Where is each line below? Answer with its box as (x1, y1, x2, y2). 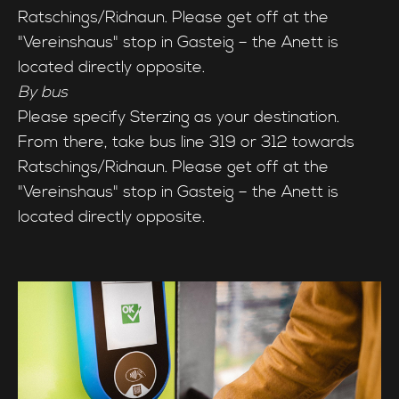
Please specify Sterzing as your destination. (18, 107, 339, 128)
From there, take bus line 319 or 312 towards (18, 132, 354, 153)
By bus (18, 82, 68, 103)
